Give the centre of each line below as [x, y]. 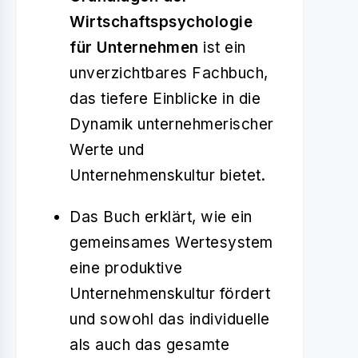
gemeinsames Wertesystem [171, 243]
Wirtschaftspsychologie [161, 22]
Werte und [107, 150]
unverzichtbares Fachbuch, [169, 73]
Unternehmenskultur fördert [170, 294]
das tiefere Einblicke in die [165, 99]
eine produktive [126, 268]
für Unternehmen [134, 48]
